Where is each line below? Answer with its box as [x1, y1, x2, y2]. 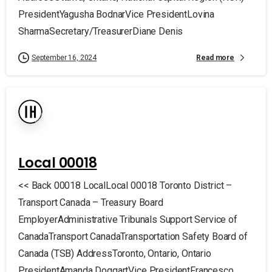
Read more [196, 53, 234, 62]
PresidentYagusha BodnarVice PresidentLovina [18, 8, 215, 20]
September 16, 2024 [32, 53, 97, 62]
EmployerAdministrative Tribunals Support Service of [18, 214, 237, 225]
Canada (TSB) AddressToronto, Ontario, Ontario [18, 248, 211, 259]
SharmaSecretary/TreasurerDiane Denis [18, 25, 183, 37]
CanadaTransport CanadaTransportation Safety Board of [18, 231, 248, 242]
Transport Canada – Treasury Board [18, 197, 163, 208]
